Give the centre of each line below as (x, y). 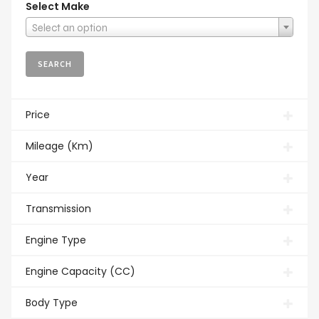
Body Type (52, 302)
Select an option (70, 27)
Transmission (58, 208)
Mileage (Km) (59, 146)
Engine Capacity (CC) (80, 271)
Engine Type (56, 240)
